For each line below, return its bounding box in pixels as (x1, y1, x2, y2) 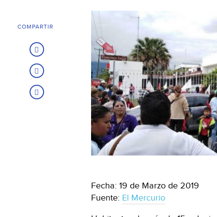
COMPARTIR (17, 23, 53, 30)
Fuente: (91, 193, 122, 203)
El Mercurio (122, 193, 165, 203)
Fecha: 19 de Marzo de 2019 (91, 181, 199, 191)
